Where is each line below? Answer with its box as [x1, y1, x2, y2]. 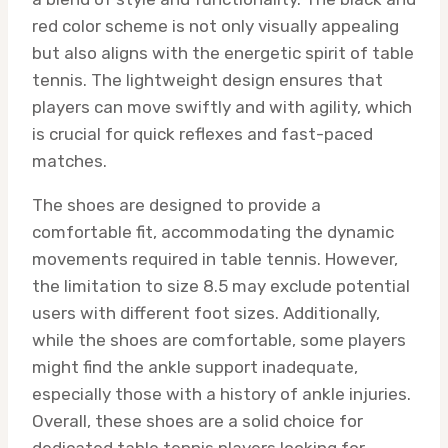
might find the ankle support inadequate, [32, 357, 358, 378]
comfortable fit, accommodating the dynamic [32, 222, 394, 243]
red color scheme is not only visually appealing [32, 16, 399, 37]
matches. [32, 151, 107, 172]
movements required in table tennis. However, [32, 249, 398, 270]
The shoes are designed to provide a [32, 195, 321, 216]
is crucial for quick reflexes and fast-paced [32, 124, 373, 145]
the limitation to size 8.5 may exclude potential [32, 276, 410, 297]
